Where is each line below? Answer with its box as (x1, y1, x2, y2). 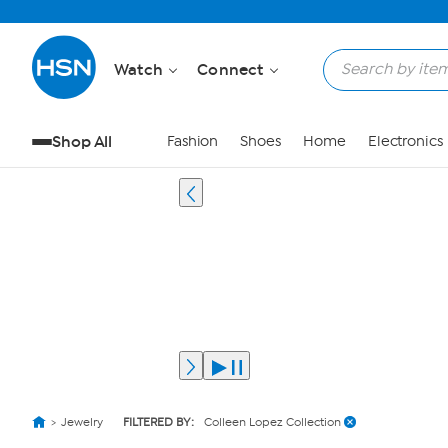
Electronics (367, 133, 443, 150)
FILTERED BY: (123, 415, 194, 429)
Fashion (166, 133, 219, 150)
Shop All (52, 132, 113, 151)
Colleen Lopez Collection (204, 415, 341, 429)
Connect (197, 60, 268, 79)
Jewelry (61, 415, 103, 429)
